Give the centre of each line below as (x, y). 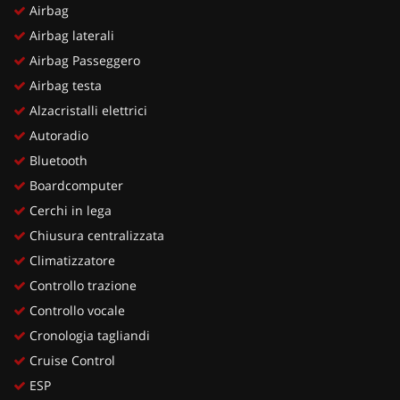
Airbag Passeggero (83, 60)
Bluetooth (57, 160)
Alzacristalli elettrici (87, 110)
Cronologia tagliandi (88, 335)
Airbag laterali (70, 35)
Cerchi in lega (69, 210)
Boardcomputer (75, 185)
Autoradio (57, 135)
